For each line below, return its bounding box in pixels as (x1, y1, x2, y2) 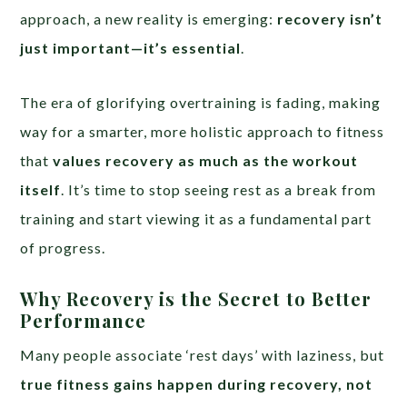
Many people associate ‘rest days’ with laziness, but (20, 345, 385, 363)
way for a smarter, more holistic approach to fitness (20, 122, 385, 140)
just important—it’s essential (20, 38, 242, 56)
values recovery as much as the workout (53, 151, 359, 169)
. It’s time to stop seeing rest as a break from (61, 180, 377, 198)
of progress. (20, 238, 106, 256)
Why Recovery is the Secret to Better (20, 285, 372, 311)
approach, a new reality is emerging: (20, 9, 278, 27)
